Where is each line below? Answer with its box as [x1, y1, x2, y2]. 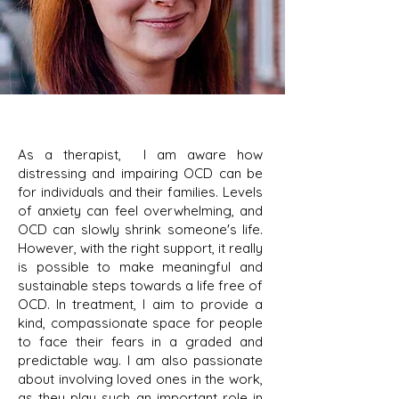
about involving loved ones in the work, [18, 370, 263, 387]
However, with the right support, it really [18, 240, 263, 256]
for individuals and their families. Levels [18, 183, 263, 200]
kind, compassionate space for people [18, 314, 263, 331]
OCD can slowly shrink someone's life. [18, 221, 263, 238]
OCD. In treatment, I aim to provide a [18, 296, 263, 313]
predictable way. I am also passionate [18, 352, 263, 369]
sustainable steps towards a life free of [18, 277, 263, 294]
